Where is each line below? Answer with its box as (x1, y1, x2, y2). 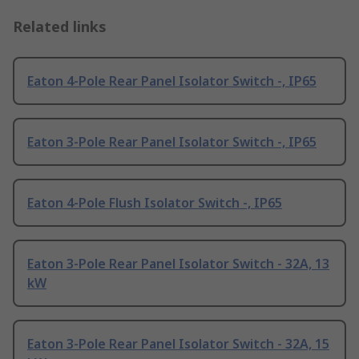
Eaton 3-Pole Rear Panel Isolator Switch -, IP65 (27, 133, 317, 151)
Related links (13, 17, 107, 37)
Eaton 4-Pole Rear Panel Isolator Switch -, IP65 (27, 72, 317, 91)
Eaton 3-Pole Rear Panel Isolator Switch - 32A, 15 (27, 335, 329, 353)
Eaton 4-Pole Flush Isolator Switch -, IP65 (27, 194, 282, 212)
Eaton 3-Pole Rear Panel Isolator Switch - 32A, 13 (27, 255, 329, 273)
